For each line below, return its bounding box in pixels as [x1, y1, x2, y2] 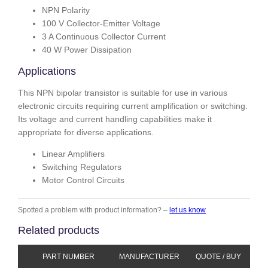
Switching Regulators [42, 162, 122, 172]
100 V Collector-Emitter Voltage [42, 18, 161, 28]
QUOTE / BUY [195, 252, 241, 261]
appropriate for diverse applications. [18, 127, 154, 138]
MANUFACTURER [119, 252, 180, 261]
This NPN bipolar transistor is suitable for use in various [18, 88, 228, 98]
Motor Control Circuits [42, 175, 125, 185]
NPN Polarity [42, 5, 90, 15]
